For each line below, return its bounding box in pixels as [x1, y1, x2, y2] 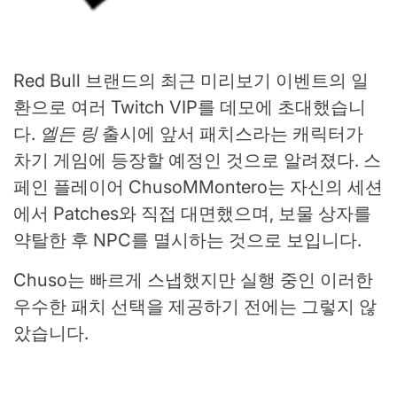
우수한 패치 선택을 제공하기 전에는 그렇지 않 [13, 296, 377, 318]
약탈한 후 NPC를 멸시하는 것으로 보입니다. [13, 230, 362, 252]
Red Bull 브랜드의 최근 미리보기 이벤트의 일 [13, 70, 369, 92]
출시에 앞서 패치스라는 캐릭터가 [97, 123, 363, 145]
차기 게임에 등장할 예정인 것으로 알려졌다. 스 [13, 150, 381, 172]
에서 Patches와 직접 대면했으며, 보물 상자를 [13, 203, 371, 225]
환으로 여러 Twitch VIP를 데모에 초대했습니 [13, 97, 366, 119]
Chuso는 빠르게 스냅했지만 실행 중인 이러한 [13, 269, 373, 292]
